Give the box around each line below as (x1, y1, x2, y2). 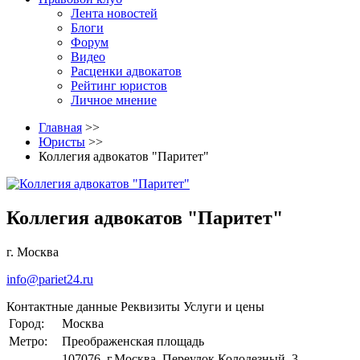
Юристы (39, 135, 85, 149)
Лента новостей (71, 6, 157, 20)
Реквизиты (121, 299, 180, 313)
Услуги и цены (183, 299, 264, 313)
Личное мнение (71, 93, 157, 107)
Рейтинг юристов (71, 79, 167, 92)
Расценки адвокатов (71, 64, 182, 78)
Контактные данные (6, 299, 117, 313)
